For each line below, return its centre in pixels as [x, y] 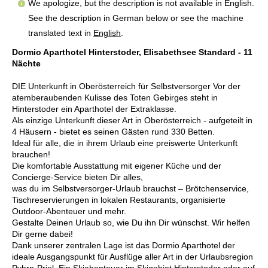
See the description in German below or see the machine [136, 18]
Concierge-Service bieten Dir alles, [77, 177]
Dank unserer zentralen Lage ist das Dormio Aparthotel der [124, 245]
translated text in [61, 33]
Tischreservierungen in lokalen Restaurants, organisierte [119, 200]
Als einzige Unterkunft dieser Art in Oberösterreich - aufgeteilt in [132, 120]
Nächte [26, 63]
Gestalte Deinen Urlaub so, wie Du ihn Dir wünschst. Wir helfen [131, 222]
